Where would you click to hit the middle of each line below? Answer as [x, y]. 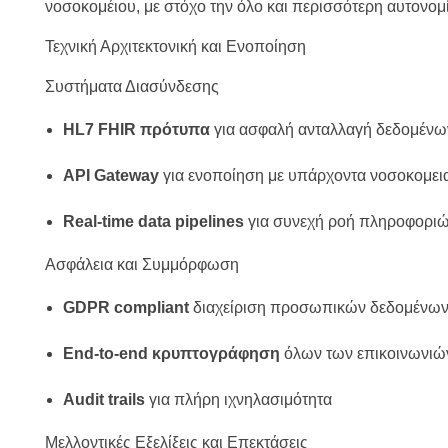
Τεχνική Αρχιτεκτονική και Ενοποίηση [175, 47]
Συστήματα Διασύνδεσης [132, 87]
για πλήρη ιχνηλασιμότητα [238, 400]
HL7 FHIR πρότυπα [136, 130]
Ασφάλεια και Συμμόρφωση [142, 265]
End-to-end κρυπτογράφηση [171, 354]
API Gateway [110, 176]
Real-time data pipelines [153, 222]
